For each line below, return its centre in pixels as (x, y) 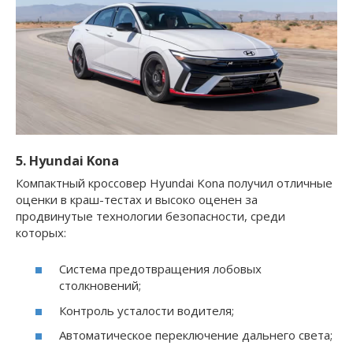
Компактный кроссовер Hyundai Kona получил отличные (174, 182)
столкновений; (100, 286)
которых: (41, 232)
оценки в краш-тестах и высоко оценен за (137, 199)
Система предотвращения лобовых (160, 269)
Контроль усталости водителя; (147, 310)
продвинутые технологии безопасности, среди (150, 216)
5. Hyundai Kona (67, 161)
